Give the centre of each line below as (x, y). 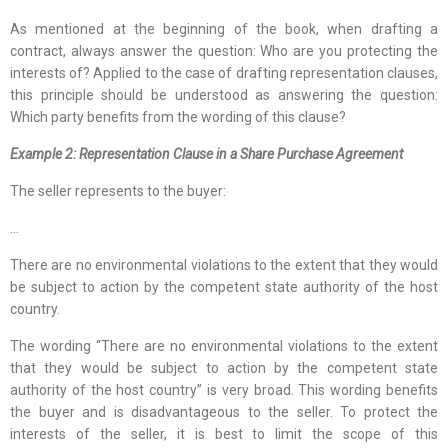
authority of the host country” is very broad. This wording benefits (224, 390)
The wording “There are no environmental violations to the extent (224, 346)
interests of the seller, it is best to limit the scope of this (224, 434)
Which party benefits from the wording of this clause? (178, 117)
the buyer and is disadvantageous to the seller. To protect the (224, 412)
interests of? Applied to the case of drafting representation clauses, (224, 73)
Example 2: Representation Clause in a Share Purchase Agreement (206, 154)
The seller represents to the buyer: (118, 191)
